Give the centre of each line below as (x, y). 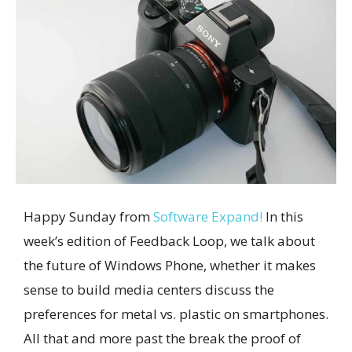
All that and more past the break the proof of (162, 338)
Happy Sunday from (88, 216)
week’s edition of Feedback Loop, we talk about (169, 240)
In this (283, 216)
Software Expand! (208, 216)
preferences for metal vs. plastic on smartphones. (176, 313)
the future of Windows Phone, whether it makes (170, 265)
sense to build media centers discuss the (149, 289)
